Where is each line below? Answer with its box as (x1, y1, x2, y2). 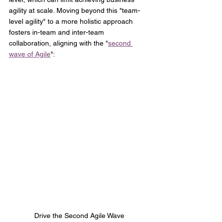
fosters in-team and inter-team (9, 28, 106, 37)
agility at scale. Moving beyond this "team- (9, 6, 140, 15)
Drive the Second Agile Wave (34, 212, 124, 220)
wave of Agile (9, 50, 51, 58)
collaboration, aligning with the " (9, 39, 108, 48)
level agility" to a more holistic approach (9, 17, 135, 26)
